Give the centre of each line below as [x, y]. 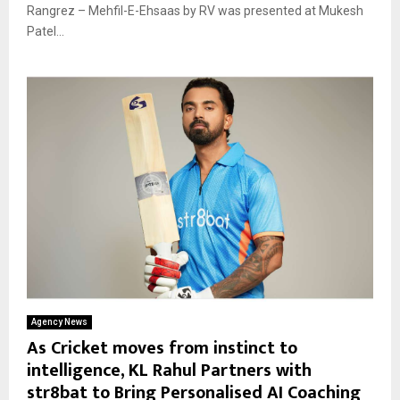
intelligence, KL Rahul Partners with [169, 371]
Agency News [59, 322]
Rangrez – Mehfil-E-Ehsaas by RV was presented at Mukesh [195, 10]
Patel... [46, 31]
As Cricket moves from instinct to [162, 349]
